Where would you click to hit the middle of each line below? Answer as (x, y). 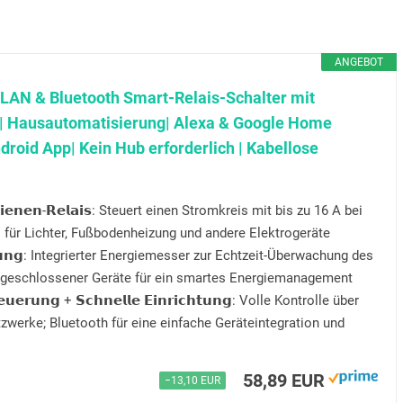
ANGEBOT (358, 63)
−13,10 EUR (192, 381)
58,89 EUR (283, 381)
